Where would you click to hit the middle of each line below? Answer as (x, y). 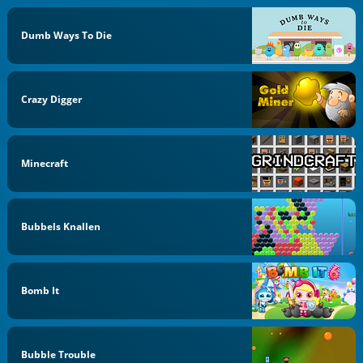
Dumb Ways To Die (67, 35)
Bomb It (41, 290)
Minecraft (45, 163)
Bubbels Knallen (61, 227)
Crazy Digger (52, 99)
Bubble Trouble (59, 354)
